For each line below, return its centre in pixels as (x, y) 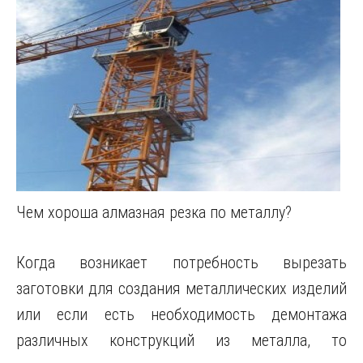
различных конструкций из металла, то (181, 340)
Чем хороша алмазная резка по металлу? (154, 212)
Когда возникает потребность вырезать (181, 263)
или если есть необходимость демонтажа (181, 314)
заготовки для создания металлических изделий (181, 288)
